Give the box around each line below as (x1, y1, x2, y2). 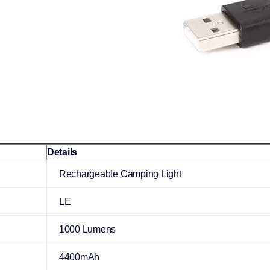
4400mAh (58, 252, 100, 263)
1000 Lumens (58, 224, 116, 235)
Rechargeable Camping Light (58, 169, 181, 180)
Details (46, 147, 78, 158)
